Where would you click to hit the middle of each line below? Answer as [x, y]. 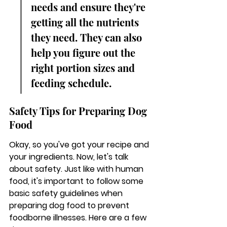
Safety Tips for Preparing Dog [79, 111]
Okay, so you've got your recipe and [80, 145]
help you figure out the [84, 52]
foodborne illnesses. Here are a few [79, 218]
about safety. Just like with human [77, 169]
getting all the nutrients [86, 22]
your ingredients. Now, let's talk [70, 157]
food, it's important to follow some [77, 181]
